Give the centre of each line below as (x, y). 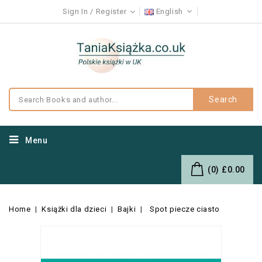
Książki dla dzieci (74, 209)
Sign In (75, 11)
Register (111, 11)
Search (223, 99)
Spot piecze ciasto (185, 209)
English (170, 11)
